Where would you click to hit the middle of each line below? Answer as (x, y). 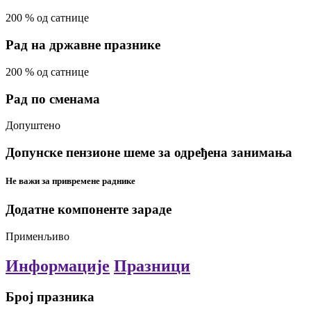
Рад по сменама (53, 99)
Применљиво (37, 237)
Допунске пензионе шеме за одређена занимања (149, 153)
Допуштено (33, 126)
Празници (152, 266)
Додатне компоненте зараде (89, 210)
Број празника (50, 296)
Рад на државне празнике (83, 45)
